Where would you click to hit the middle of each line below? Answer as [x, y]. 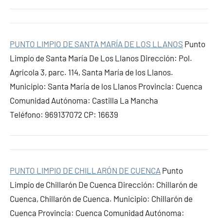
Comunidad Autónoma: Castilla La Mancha [84, 100]
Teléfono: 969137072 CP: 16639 [64, 114]
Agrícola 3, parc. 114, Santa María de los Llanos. [91, 72]
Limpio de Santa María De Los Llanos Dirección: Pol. [101, 58]
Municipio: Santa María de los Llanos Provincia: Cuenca [106, 86]
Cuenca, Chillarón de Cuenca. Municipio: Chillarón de [101, 199]
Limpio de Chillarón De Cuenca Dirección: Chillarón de [104, 184]
